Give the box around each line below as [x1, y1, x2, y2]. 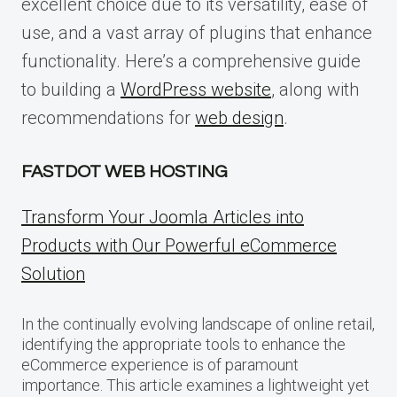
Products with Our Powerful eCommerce [21, 234, 337, 256]
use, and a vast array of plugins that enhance [21, 21, 372, 43]
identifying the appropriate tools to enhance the [21, 334, 346, 354]
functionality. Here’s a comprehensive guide [21, 50, 361, 72]
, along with [271, 78, 359, 100]
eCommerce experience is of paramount [21, 354, 299, 374]
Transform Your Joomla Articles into [21, 206, 304, 228]
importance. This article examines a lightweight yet [21, 375, 370, 394]
